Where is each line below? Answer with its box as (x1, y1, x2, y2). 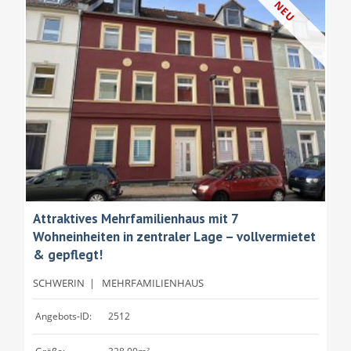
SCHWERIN (33, 275, 85, 290)
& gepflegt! (33, 245, 103, 263)
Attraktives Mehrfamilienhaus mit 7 (33, 209, 238, 227)
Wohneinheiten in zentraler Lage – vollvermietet (33, 227, 316, 245)
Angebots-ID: (35, 309, 92, 323)
